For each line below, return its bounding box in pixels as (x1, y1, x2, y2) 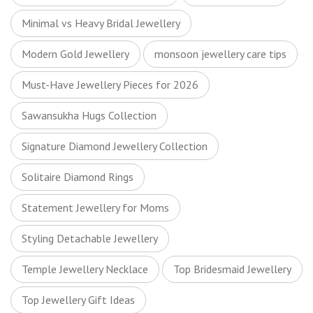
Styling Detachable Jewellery (22, 231, 158, 245)
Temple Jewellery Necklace (22, 262, 148, 276)
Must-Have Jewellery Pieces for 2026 (22, 78, 198, 92)
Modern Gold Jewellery (22, 47, 129, 61)
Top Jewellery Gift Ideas (22, 293, 135, 307)
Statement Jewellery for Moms (22, 201, 169, 214)
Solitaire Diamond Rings (22, 170, 133, 184)
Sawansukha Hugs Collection (22, 108, 156, 122)
